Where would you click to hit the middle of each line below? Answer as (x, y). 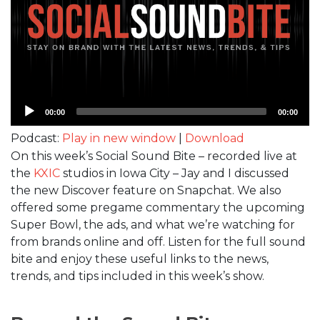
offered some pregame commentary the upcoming (158, 207)
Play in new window (119, 138)
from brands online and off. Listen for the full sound (158, 241)
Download (215, 138)
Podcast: (36, 138)
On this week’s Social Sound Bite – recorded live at (154, 156)
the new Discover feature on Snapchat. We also (146, 190)
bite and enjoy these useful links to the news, (140, 259)
